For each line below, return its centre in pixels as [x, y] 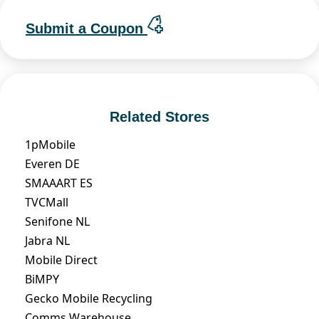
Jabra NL [47, 240]
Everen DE [52, 163]
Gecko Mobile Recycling [89, 298]
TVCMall [47, 202]
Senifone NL [57, 221]
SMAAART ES [59, 183]
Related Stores [159, 116]
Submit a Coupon [87, 28]
